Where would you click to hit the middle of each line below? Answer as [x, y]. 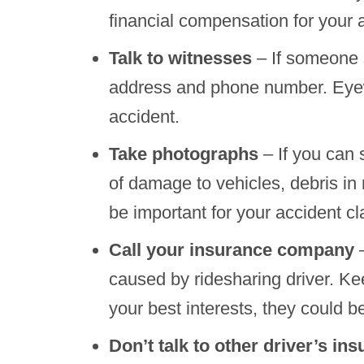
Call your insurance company [232, 250]
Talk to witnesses [180, 58]
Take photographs [184, 154]
